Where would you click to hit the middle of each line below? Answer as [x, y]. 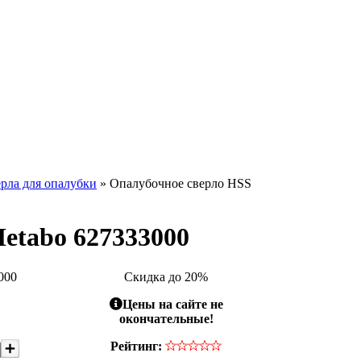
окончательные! [166, 318]
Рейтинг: [136, 346]
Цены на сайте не [172, 304]
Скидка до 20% [166, 276]
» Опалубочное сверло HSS [174, 183]
